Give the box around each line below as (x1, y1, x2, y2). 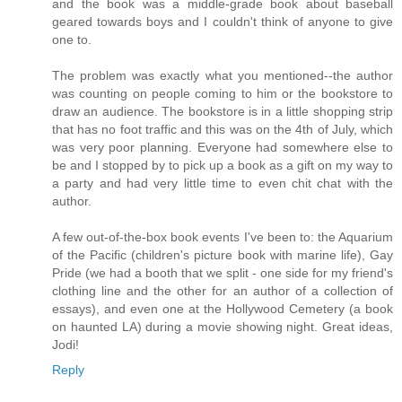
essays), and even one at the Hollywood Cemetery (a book (52, 301, 393, 317)
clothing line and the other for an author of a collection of (52, 284, 393, 299)
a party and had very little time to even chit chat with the (52, 176, 393, 191)
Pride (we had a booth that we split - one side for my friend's (52, 266, 393, 281)
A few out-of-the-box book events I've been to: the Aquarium (52, 230, 393, 245)
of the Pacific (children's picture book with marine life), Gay (52, 248, 393, 263)
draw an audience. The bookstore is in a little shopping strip (52, 104, 393, 119)
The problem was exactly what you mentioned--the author (52, 68, 393, 83)
